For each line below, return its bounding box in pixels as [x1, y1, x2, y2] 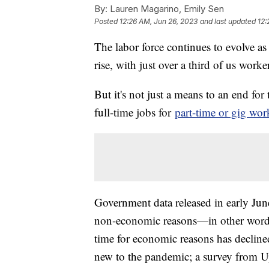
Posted [94, 16, 119, 26]
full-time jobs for [94, 104, 175, 119]
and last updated [200, 16, 256, 26]
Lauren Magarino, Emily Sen [107, 2, 224, 14]
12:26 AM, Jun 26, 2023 [119, 16, 198, 26]
